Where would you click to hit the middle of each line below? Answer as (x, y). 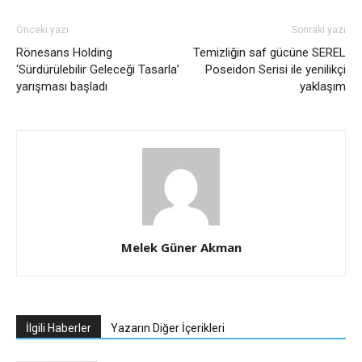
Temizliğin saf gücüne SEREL (269, 53)
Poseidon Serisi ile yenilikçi (276, 70)
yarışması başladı (62, 87)
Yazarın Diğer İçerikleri (168, 328)
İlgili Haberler (59, 328)
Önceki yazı (42, 30)
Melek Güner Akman (181, 248)
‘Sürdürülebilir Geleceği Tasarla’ (98, 70)
